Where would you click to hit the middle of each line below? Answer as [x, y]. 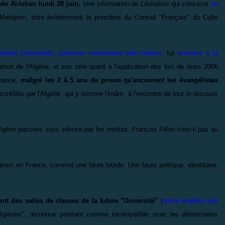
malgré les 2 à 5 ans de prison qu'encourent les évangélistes [120, 80]
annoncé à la [198, 53]
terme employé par [190, 200]
